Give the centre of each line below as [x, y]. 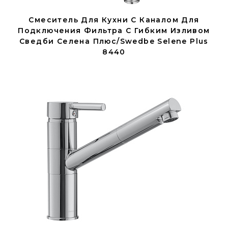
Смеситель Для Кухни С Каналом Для [114, 20]
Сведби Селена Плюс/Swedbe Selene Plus [114, 41]
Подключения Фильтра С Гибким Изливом [114, 31]
